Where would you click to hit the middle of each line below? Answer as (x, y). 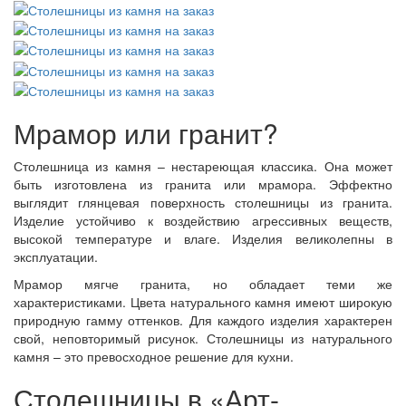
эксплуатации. (56, 257)
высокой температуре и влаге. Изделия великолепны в (203, 239)
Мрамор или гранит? (146, 133)
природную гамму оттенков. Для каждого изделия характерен (203, 320)
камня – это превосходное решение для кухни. (154, 357)
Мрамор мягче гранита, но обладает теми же (203, 284)
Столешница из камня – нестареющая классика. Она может (203, 166)
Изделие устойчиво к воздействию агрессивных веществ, (203, 221)
